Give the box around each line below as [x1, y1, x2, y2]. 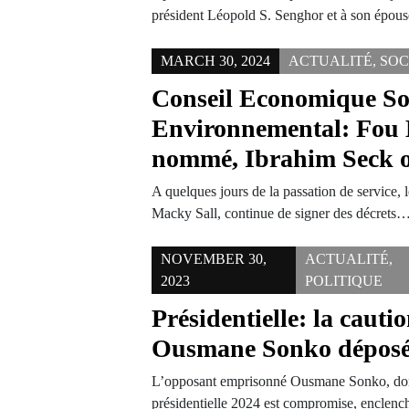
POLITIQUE [305, 273, 383, 288]
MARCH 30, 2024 [161, 53, 271, 68]
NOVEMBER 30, [161, 251, 267, 267]
